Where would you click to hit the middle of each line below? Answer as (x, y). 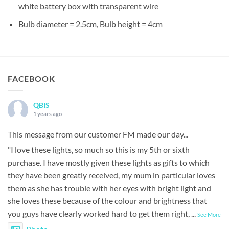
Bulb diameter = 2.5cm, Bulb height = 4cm (90, 24)
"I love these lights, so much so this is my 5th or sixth (99, 150)
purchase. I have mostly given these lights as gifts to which (109, 163)
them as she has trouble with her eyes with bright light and (109, 188)
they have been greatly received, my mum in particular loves (111, 175)
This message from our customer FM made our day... (98, 134)
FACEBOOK (31, 78)
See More (209, 215)
